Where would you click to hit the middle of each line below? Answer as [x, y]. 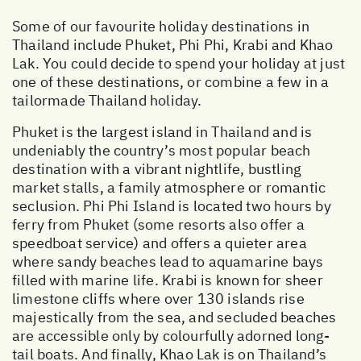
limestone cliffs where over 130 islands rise [158, 298]
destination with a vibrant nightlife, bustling [157, 168]
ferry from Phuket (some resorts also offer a [158, 224]
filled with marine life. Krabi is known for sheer [168, 280]
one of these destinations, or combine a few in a [171, 81]
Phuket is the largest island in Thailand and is [162, 131]
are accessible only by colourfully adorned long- [171, 335]
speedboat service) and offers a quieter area [160, 243]
